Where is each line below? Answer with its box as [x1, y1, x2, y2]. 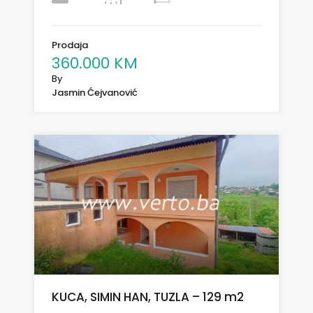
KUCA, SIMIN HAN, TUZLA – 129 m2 [52, 288, 244, 305]
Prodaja [52, 38, 88, 52]
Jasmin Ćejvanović [52, 85, 138, 99]
